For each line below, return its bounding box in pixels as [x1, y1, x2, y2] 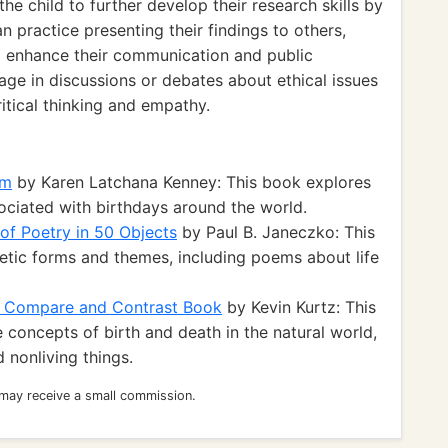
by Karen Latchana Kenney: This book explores [12, 172, 371, 192]
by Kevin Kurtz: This [222, 297, 376, 317]
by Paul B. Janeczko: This [177, 222, 375, 242]
